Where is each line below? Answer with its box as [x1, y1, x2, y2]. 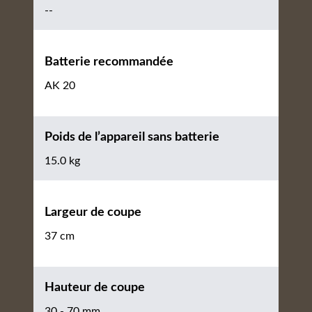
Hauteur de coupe [45, 281, 145, 294]
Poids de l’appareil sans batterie [45, 131, 219, 143]
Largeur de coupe [45, 206, 141, 219]
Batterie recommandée [45, 56, 173, 68]
